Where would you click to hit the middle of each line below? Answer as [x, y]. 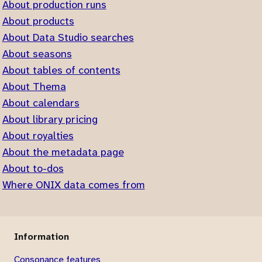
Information [42, 236]
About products [38, 21]
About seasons [37, 54]
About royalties [38, 136]
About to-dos [33, 169]
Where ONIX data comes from [73, 185]
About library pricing [50, 120]
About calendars [41, 103]
